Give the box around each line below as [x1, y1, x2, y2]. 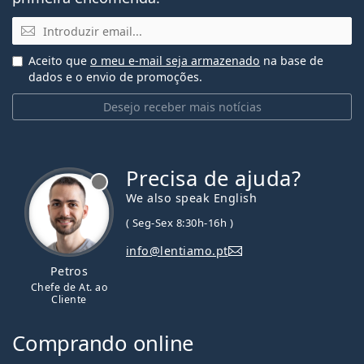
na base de [260, 53, 323, 69]
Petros [50, 263, 89, 279]
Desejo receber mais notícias [102, 99, 262, 115]
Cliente [51, 292, 87, 307]
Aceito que [28, 53, 90, 69]
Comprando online [12, 329, 194, 358]
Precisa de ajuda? [126, 164, 301, 193]
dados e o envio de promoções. [28, 69, 202, 85]
